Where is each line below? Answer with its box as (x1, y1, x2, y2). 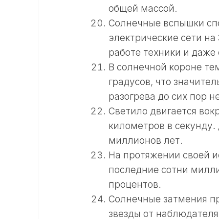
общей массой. (109, 3, 177, 14)
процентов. (109, 179, 161, 190)
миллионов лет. (109, 135, 183, 146)
